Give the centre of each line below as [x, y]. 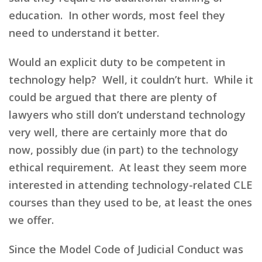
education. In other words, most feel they [117, 15]
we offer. [31, 220]
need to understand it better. [84, 32]
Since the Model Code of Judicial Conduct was [126, 249]
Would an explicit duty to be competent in [117, 62]
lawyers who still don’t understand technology [127, 114]
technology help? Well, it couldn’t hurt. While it [131, 79]
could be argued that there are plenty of [113, 97]
